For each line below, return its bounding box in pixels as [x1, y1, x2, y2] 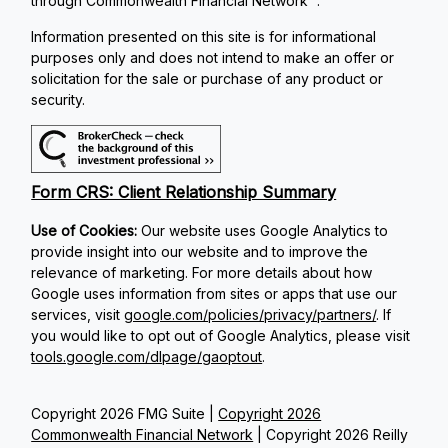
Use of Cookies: [31, 222, 142, 240]
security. [31, 90, 86, 108]
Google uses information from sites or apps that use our [31, 285, 398, 303]
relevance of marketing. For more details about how [31, 264, 373, 282]
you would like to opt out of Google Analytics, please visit [31, 327, 411, 345]
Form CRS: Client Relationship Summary [31, 182, 337, 203]
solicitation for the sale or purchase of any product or [31, 69, 384, 87]
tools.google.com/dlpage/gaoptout [31, 348, 263, 366]
